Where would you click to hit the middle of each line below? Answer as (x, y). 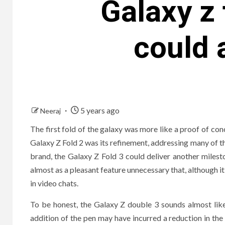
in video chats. (54, 183)
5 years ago (99, 110)
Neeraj (51, 110)
